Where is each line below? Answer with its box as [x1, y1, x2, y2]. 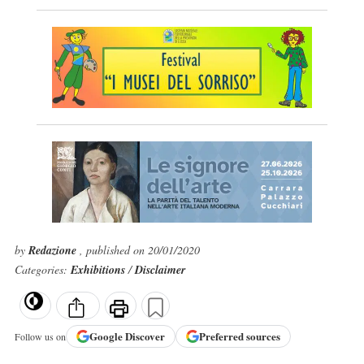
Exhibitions [70, 262, 128, 278]
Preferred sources [198, 328, 280, 344]
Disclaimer [134, 262, 185, 278]
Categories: [14, 262, 71, 277]
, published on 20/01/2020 [79, 242, 200, 258]
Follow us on [14, 329, 66, 343]
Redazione [28, 242, 80, 258]
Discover [124, 328, 165, 344]
